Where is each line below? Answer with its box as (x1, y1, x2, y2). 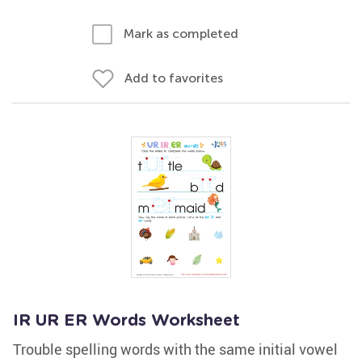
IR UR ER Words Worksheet (13, 313, 240, 329)
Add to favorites (124, 70, 223, 86)
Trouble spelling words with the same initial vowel (13, 339, 338, 359)
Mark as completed (124, 26, 238, 41)
